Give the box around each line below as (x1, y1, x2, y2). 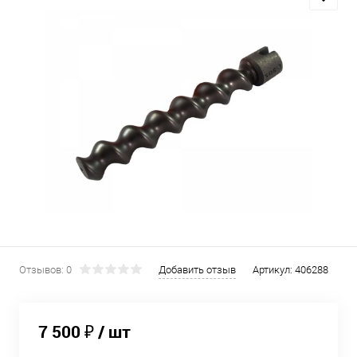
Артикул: (253, 264, 295, 276)
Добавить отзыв (159, 264, 236, 276)
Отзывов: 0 (19, 264, 72, 276)
